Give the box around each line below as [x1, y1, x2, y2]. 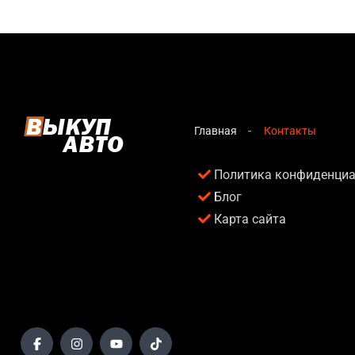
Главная [194, 124, 238, 137]
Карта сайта [214, 212, 287, 227]
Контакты [264, 124, 317, 137]
